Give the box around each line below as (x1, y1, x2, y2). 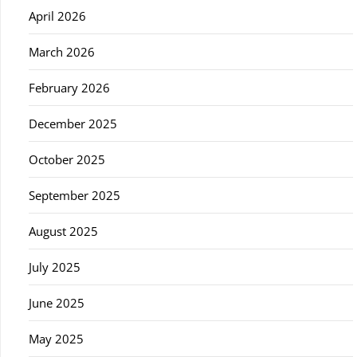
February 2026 (29, 80, 110, 96)
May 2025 (29, 331, 84, 347)
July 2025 (29, 259, 80, 275)
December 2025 (29, 116, 117, 131)
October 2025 (29, 151, 105, 167)
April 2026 (29, 8, 86, 24)
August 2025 (29, 223, 98, 239)
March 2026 (29, 44, 95, 60)
